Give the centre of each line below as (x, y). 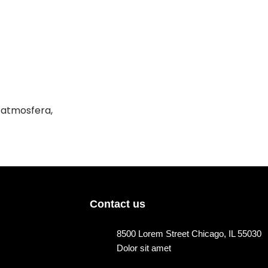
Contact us (118, 204)
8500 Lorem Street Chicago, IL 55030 (189, 234)
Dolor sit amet (144, 248)
